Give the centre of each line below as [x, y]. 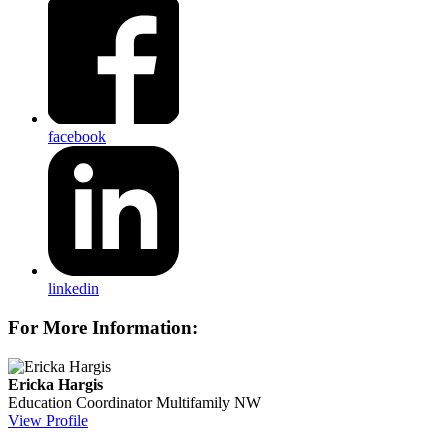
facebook [77, 136]
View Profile [48, 420]
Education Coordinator [80, 402]
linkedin [73, 289]
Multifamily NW [208, 402]
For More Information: [103, 327]
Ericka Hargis [55, 384]
